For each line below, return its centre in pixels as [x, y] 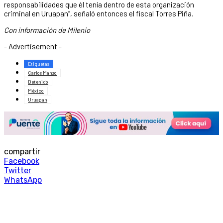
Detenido [38, 81]
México [36, 90]
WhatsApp [23, 180]
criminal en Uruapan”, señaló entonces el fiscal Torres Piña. [99, 13]
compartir [22, 151]
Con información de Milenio [47, 30]
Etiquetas [39, 63]
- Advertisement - [33, 46]
